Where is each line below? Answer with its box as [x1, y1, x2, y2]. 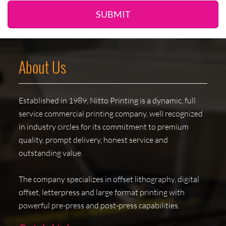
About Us [19, 55, 67, 79]
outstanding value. [19, 148, 83, 158]
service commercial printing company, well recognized [19, 108, 203, 119]
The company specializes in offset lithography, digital [19, 174, 200, 185]
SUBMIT [95, 9, 131, 20]
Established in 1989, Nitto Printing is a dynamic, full [19, 95, 196, 106]
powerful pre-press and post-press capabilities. [19, 200, 180, 211]
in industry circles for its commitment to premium [19, 122, 189, 132]
